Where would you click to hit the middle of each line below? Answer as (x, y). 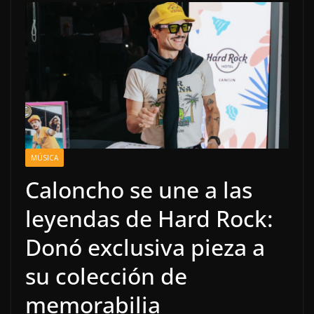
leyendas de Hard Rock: (149, 218)
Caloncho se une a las (139, 189)
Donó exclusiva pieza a (145, 247)
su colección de (106, 275)
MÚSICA (45, 157)
